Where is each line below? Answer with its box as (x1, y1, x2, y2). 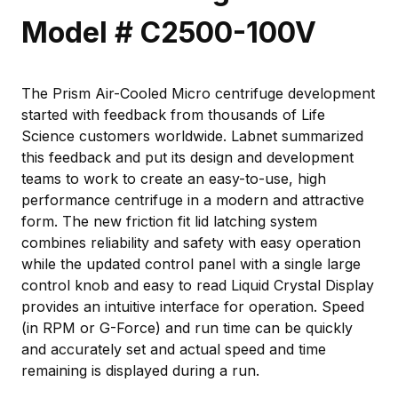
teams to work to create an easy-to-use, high (21, 169, 326, 187)
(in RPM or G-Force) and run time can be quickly (21, 318, 353, 337)
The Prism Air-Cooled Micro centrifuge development (21, 84, 375, 102)
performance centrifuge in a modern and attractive (21, 190, 364, 209)
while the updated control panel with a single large (21, 254, 361, 273)
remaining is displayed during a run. (21, 361, 259, 379)
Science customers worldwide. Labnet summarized (21, 126, 363, 145)
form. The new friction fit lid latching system (21, 211, 317, 230)
